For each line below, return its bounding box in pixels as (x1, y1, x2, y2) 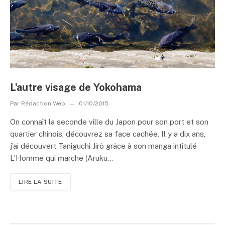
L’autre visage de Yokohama (10, 81, 142, 93)
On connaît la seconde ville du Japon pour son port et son (10, 118, 208, 126)
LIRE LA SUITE (19, 178, 62, 185)
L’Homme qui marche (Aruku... (10, 154, 113, 162)
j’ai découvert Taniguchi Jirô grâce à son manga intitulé (10, 142, 197, 150)
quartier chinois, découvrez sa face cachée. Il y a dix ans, (10, 130, 205, 138)
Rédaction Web (20, 100, 67, 107)
